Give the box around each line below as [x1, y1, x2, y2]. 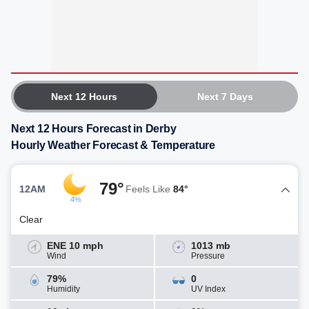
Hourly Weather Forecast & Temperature [11, 139, 215, 151]
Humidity [47, 284, 80, 294]
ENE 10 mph [47, 240, 103, 251]
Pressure [191, 251, 225, 261]
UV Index [191, 284, 226, 294]
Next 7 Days [197, 91, 253, 102]
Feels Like [126, 183, 173, 195]
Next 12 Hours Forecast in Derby [11, 123, 177, 134]
